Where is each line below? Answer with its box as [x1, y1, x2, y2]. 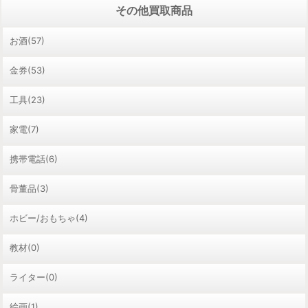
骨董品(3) [10, 182, 49, 194]
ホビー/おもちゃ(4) [10, 212, 88, 223]
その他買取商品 [115, 4, 192, 16]
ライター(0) [10, 271, 58, 283]
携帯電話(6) [10, 153, 58, 164]
